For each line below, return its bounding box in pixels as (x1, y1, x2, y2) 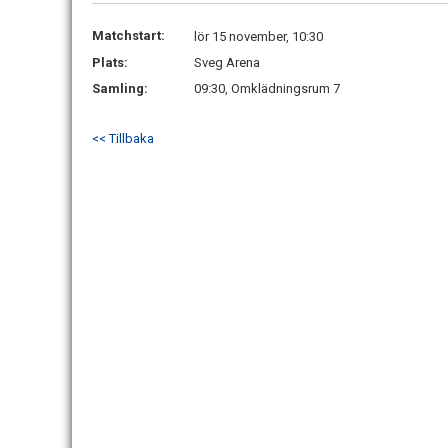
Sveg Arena (194, 55, 260, 70)
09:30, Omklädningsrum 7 (194, 81, 340, 96)
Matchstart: (92, 28, 165, 43)
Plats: (92, 55, 128, 70)
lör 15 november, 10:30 (194, 29, 323, 44)
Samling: (92, 81, 148, 96)
